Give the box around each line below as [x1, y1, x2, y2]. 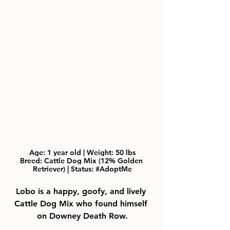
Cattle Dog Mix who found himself [14, 198, 150, 208]
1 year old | [47, 147, 87, 157]
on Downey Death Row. [36, 210, 128, 221]
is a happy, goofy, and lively [35, 186, 148, 196]
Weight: [86, 147, 116, 157]
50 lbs [115, 147, 136, 157]
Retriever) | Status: [32, 164, 95, 174]
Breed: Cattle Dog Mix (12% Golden [20, 156, 145, 165]
